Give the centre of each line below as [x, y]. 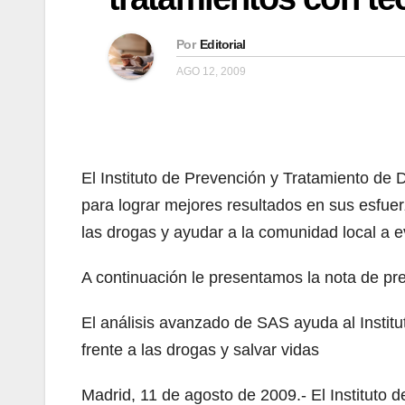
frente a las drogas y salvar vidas [200, 349]
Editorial [222, 44]
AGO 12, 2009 [211, 71]
